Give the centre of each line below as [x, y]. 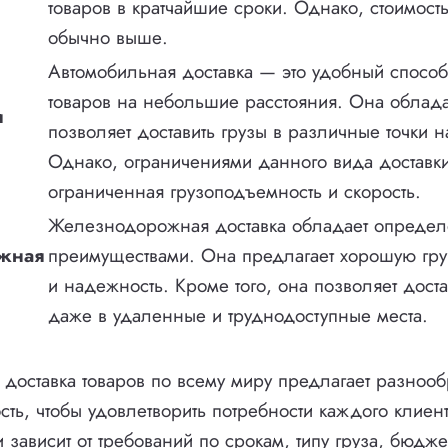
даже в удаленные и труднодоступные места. [238, 316]
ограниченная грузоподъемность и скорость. [234, 192]
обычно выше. [108, 38]
